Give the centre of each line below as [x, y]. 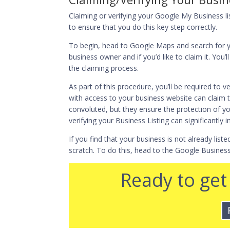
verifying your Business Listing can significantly [147, 120]
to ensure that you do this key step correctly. [143, 27]
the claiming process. [104, 68]
